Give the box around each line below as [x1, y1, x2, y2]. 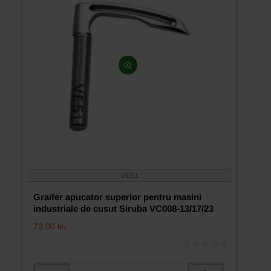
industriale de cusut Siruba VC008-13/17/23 [33, 203, 214, 214]
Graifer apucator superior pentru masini [33, 192, 201, 202]
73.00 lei [33, 221, 66, 231]
